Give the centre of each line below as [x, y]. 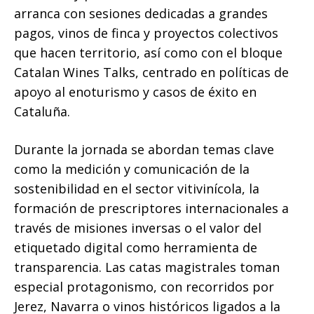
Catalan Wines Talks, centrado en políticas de [151, 73]
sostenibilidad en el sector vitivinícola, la [137, 189]
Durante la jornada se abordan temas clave [144, 150]
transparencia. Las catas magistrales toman [147, 267]
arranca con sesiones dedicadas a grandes [141, 14]
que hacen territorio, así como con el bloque [148, 53]
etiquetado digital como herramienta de [136, 248]
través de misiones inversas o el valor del [138, 228]
